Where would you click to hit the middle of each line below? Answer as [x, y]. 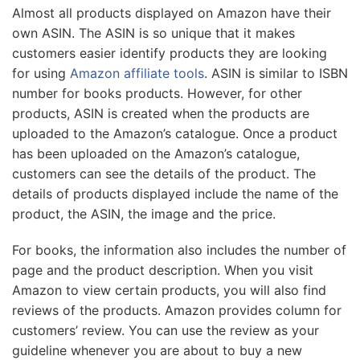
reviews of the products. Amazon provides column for [177, 310]
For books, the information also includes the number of [179, 250]
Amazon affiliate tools [137, 73]
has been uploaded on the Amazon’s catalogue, [156, 153]
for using [41, 73]
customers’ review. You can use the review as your [166, 330]
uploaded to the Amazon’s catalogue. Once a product [175, 133]
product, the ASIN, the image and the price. [144, 213]
